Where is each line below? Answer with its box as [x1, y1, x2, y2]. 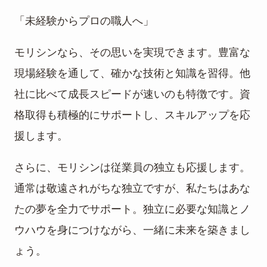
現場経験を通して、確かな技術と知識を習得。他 [14, 67, 250, 80]
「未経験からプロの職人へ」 [14, 15, 154, 27]
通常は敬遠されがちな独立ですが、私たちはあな [14, 182, 250, 194]
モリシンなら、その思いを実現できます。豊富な [14, 46, 250, 59]
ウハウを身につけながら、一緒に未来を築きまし [14, 223, 250, 236]
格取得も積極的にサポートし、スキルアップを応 [14, 109, 250, 122]
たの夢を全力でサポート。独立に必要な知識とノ [14, 203, 250, 215]
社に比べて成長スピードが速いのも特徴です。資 [14, 88, 250, 101]
